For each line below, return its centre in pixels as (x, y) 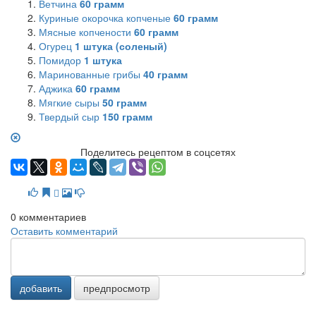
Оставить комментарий (64, 230)
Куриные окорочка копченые (106, 17)
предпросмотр (117, 287)
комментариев (51, 216)
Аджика (57, 88)
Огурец (57, 45)
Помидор (61, 60)
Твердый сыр (71, 116)
